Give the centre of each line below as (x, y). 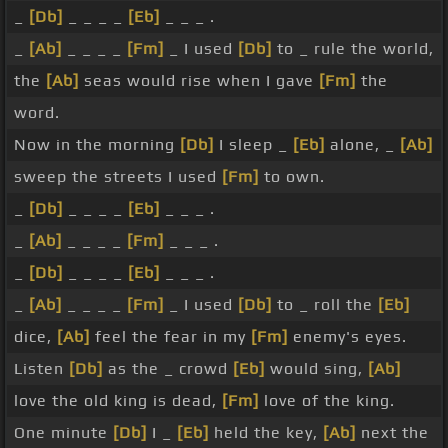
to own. (292, 177)
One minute (63, 433)
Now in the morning (97, 145)
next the (392, 433)
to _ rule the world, (353, 49)
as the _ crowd (168, 369)
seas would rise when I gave (199, 81)
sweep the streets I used (118, 177)
